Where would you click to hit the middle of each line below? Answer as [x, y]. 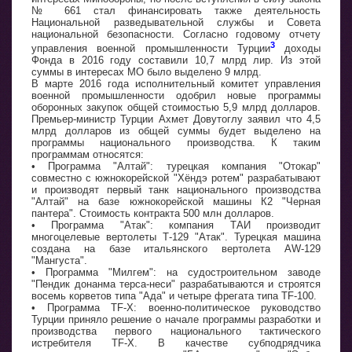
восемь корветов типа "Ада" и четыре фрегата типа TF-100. [174, 295]
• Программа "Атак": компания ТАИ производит [176, 225]
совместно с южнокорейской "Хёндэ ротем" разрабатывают [176, 178]
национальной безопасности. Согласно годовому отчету [176, 34]
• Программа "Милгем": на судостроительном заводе [176, 272]
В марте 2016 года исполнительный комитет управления [176, 83]
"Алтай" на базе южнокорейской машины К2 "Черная [176, 201]
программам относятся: [88, 154]
